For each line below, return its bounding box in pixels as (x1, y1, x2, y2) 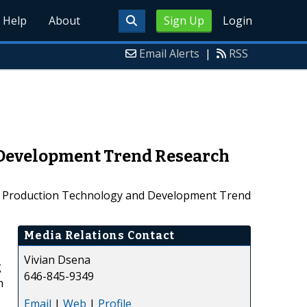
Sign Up (163, 13, 204, 28)
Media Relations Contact (24, 228, 175, 242)
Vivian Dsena (24, 251, 90, 267)
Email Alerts (139, 46, 199, 61)
